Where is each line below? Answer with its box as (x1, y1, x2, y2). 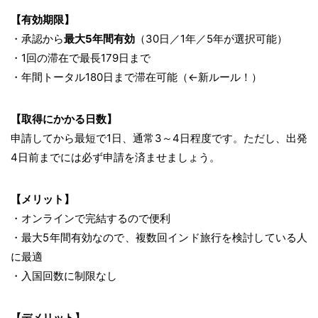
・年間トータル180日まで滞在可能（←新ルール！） (11, 70, 262, 84)
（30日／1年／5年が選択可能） (135, 31, 287, 45)
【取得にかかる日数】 (11, 111, 117, 126)
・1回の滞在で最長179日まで (11, 50, 150, 65)
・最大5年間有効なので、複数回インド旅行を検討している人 (11, 230, 307, 244)
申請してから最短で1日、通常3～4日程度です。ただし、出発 (11, 131, 307, 145)
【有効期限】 (11, 12, 75, 26)
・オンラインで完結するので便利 (11, 211, 170, 225)
